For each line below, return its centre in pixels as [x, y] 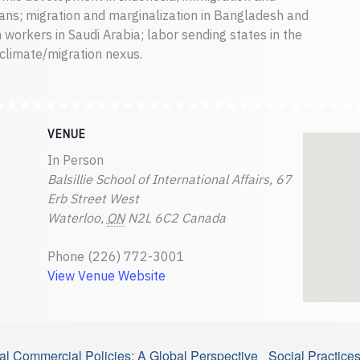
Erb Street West [93, 198]
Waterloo [74, 218]
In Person [75, 160]
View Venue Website [106, 276]
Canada [203, 218]
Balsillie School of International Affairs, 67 [169, 179]
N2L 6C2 [153, 218]
